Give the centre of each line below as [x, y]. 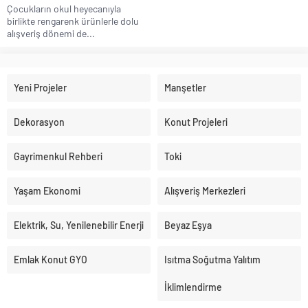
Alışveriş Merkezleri [205, 191]
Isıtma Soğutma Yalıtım [212, 260]
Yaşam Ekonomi [47, 191]
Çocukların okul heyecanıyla [64, 9]
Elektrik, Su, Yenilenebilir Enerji [79, 225]
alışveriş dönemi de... [51, 34]
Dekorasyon [39, 122]
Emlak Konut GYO [51, 260]
